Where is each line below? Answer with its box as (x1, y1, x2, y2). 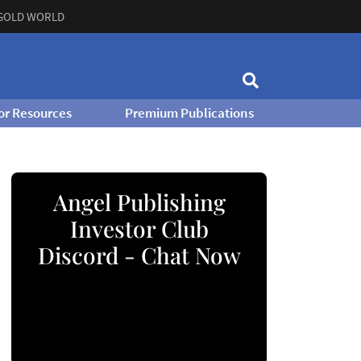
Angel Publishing (52, 187, 226, 217)
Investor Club (69, 214, 209, 243)
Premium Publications (124, 104, 254, 122)
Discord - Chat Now (37, 240, 241, 270)
